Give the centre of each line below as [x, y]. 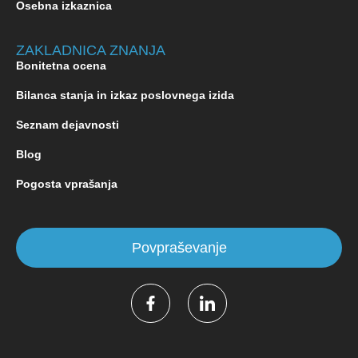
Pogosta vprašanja [67, 184]
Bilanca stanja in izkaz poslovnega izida [125, 95]
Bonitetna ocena [61, 66]
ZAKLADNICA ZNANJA [91, 51]
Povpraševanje [179, 248]
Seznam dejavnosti [68, 125]
